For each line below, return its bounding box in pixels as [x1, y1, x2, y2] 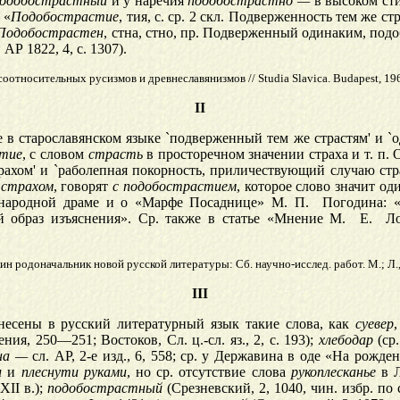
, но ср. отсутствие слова [126, 364, 291, 380]
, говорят [53, 179, 113, 195]
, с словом [21, 146, 88, 162]
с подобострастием [112, 179, 237, 195]
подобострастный [47, 380, 162, 396]
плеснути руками [21, 364, 127, 380]
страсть [87, 146, 143, 162]
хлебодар [318, 332, 373, 348]
